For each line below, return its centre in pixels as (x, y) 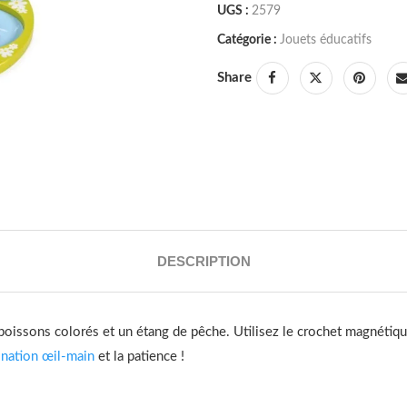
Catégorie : (247, 40)
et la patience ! (139, 356)
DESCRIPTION (203, 261)
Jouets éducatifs (325, 40)
